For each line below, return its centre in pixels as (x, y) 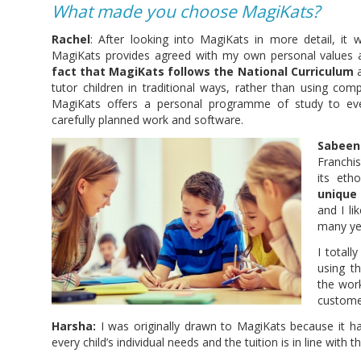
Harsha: (74, 326)
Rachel (71, 39)
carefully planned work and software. (147, 120)
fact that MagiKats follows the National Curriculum (203, 72)
